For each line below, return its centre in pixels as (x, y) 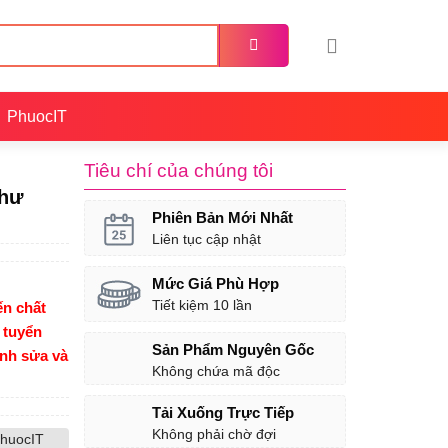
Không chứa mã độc (215, 371)
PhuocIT (37, 116)
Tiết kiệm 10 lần (201, 305)
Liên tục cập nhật (206, 239)
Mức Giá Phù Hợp (215, 284)
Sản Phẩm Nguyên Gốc (232, 350)
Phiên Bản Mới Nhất (222, 217)
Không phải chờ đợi (213, 434)
